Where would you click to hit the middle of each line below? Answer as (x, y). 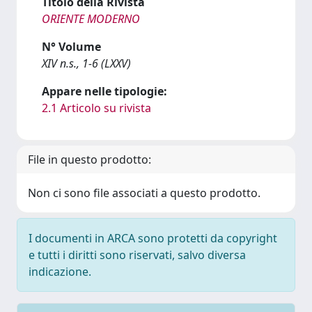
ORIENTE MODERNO (91, 19)
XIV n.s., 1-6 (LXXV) (86, 63)
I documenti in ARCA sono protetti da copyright (153, 238)
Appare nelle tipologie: (104, 91)
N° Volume (71, 47)
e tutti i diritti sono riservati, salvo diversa (137, 255)
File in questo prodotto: (89, 159)
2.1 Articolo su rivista (96, 108)
